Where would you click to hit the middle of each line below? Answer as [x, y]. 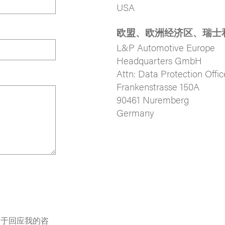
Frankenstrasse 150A [158, 86]
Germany [135, 113]
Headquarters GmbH [159, 60]
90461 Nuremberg [152, 99]
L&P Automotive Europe [165, 47]
